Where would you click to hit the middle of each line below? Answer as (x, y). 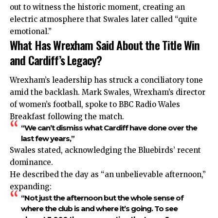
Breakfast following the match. (67, 117)
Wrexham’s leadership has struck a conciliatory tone (106, 80)
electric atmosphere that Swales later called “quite (103, 19)
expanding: (31, 187)
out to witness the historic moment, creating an (97, 7)
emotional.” (31, 31)
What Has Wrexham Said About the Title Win (105, 45)
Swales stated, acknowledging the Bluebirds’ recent (105, 150)
